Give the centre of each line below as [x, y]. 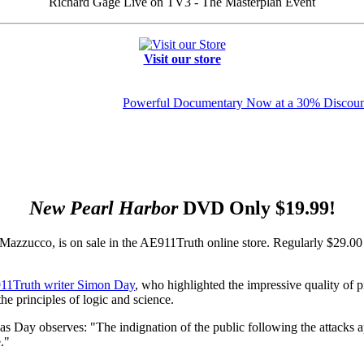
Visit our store [182, 59]
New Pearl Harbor [103, 208]
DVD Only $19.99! [256, 208]
